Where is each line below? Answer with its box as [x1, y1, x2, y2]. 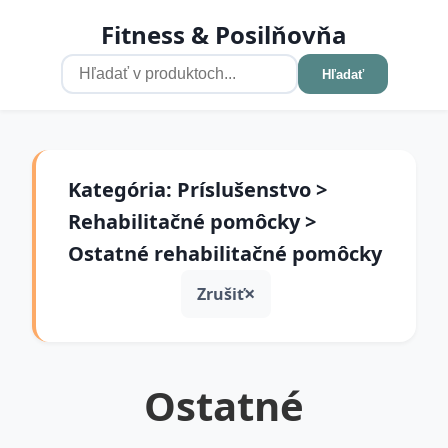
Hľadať [321, 66, 364, 82]
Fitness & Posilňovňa [101, 18, 347, 51]
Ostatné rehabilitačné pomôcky [68, 240, 382, 267]
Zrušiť [197, 282, 244, 305]
